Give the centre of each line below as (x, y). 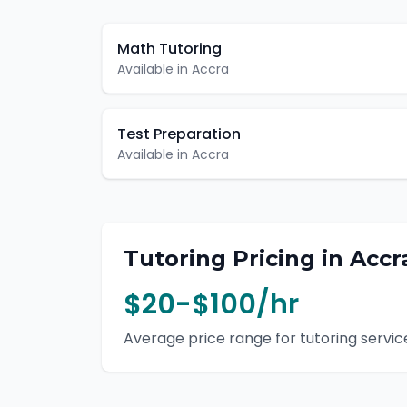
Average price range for (212, 338)
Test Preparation (179, 134)
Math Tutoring (169, 49)
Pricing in (288, 258)
